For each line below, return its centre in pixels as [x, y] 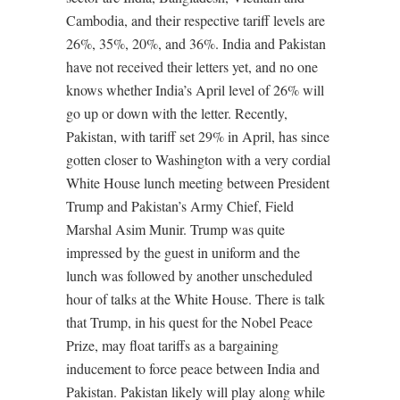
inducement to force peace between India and [193, 368]
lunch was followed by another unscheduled [189, 275]
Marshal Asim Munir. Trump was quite [175, 229]
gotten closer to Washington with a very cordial [198, 159]
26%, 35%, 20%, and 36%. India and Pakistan [196, 43]
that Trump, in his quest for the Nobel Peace [189, 322]
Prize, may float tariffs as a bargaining [172, 345]
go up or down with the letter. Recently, [177, 113]
